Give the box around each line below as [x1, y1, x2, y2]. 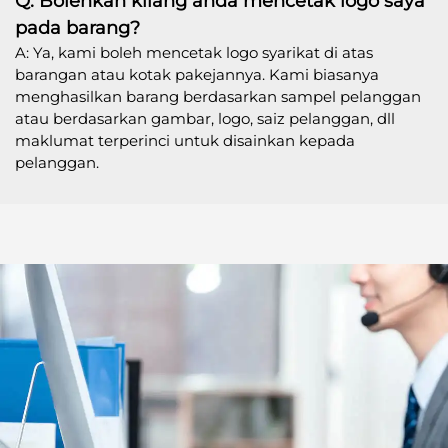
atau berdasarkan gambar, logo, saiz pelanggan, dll [15, 108, 395, 128]
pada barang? [15, 16, 140, 39]
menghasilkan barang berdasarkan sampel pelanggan [15, 86, 421, 106]
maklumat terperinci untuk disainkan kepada [15, 130, 355, 150]
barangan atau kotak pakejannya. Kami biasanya [15, 64, 379, 84]
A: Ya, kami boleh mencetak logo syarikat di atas [15, 42, 373, 62]
